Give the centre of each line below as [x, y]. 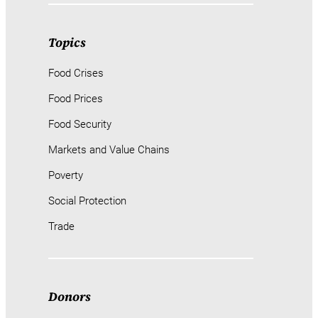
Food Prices [76, 99]
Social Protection [87, 201]
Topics [67, 43]
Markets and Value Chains [109, 150]
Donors [70, 297]
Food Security [80, 124]
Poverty [66, 175]
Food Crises [76, 73]
